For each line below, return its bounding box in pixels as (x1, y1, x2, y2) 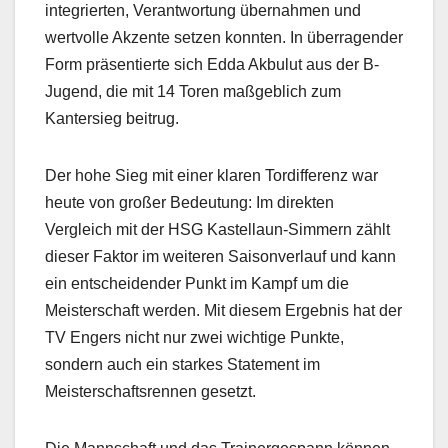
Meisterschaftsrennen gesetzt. (45, 382, 256, 400)
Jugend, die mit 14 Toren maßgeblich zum (45, 82, 341, 100)
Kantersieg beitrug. (45, 109, 179, 127)
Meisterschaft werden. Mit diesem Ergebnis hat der (45, 301, 402, 319)
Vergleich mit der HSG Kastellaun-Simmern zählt (45, 220, 390, 238)
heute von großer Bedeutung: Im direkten (45, 193, 334, 211)
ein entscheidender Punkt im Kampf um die (45, 274, 349, 292)
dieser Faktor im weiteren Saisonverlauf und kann (45, 247, 396, 265)
